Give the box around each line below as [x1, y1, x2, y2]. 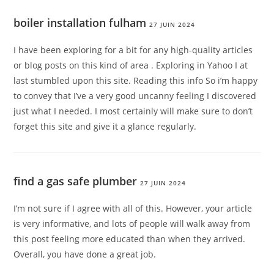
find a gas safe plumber [13, 174, 138, 189]
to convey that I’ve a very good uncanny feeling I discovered [13, 90, 257, 102]
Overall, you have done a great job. [13, 248, 157, 261]
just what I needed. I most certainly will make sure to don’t [13, 105, 253, 117]
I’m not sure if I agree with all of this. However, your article [13, 202, 253, 215]
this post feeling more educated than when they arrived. [13, 233, 246, 245]
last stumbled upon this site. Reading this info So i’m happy [13, 75, 258, 87]
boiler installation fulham [13, 15, 147, 31]
